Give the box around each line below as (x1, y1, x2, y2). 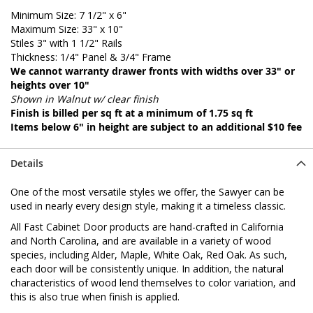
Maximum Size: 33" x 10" (10, 22, 123, 36)
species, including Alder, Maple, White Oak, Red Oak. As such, (10, 247, 287, 261)
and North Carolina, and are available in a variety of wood (10, 233, 271, 247)
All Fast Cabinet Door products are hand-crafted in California (10, 219, 284, 233)
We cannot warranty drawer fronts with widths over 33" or (10, 64, 295, 78)
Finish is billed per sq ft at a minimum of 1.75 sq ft (10, 105, 253, 119)
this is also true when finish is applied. (10, 289, 180, 303)
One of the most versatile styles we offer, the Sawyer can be (10, 184, 284, 198)
